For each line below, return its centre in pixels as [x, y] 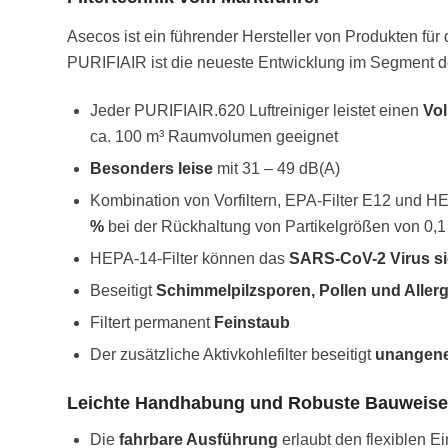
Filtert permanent [152, 323]
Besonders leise [151, 169]
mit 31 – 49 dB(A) [276, 169]
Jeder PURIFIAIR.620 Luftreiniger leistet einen [256, 111]
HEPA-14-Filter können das [189, 259]
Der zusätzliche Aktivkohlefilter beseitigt [232, 355]
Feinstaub [252, 323]
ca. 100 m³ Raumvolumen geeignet [214, 137]
